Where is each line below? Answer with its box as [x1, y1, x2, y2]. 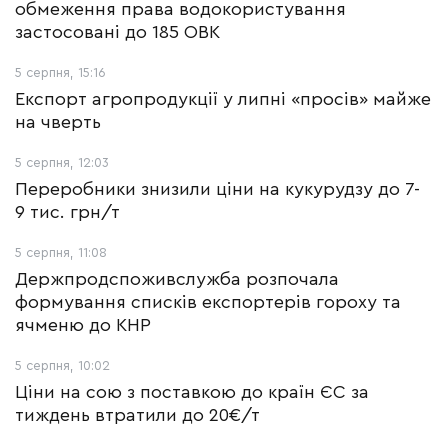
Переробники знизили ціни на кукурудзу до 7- [15, 180, 420, 198]
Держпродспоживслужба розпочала [15, 270, 339, 288]
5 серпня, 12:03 [15, 156, 109, 169]
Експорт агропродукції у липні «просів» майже [15, 90, 431, 108]
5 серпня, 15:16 [15, 66, 106, 79]
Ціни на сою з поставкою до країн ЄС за [15, 383, 369, 401]
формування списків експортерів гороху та [15, 293, 401, 311]
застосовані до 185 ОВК [15, 23, 220, 41]
